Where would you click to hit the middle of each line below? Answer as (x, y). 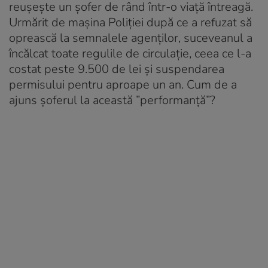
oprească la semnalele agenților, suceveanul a (131, 38)
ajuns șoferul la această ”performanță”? (112, 100)
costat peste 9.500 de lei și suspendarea (117, 69)
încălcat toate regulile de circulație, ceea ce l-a (130, 53)
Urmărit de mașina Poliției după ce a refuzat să (130, 22)
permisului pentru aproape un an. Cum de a (123, 84)
